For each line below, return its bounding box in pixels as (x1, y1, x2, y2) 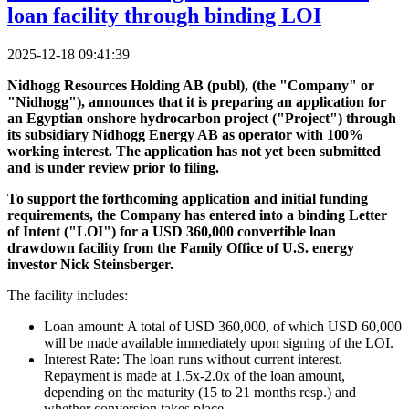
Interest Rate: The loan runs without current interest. (44, 351, 342, 367)
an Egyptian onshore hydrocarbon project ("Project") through (7, 110, 396, 126)
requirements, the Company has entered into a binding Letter (7, 206, 387, 223)
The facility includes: (7, 287, 128, 303)
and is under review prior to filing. (7, 159, 219, 175)
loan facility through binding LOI (7, 3, 321, 27)
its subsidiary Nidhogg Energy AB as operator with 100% (7, 126, 363, 142)
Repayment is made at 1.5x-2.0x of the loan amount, (44, 367, 345, 383)
